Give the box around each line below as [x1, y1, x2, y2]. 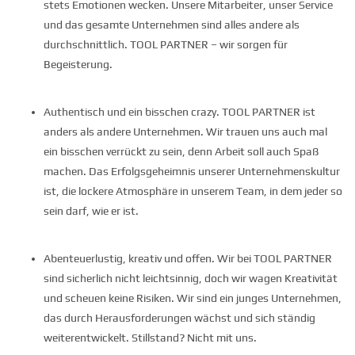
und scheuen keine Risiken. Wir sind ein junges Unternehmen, [44, 292, 342, 305]
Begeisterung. [44, 58, 113, 71]
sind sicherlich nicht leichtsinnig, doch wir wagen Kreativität [44, 272, 338, 285]
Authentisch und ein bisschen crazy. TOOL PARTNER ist [44, 105, 315, 119]
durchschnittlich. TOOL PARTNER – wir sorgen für [44, 38, 288, 52]
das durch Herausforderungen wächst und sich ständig [44, 311, 315, 325]
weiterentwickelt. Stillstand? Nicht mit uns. [44, 331, 257, 345]
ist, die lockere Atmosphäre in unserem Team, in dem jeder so [44, 185, 342, 198]
